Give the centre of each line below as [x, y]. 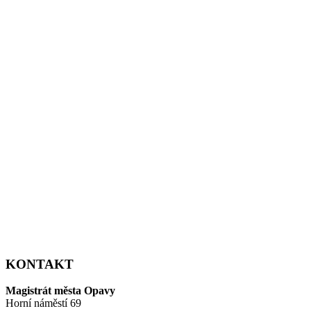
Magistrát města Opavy [60, 291]
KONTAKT [40, 264]
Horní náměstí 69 [43, 303]
